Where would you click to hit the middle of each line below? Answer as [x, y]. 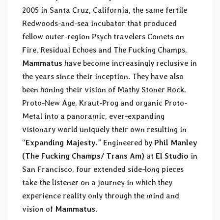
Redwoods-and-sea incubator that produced [99, 24]
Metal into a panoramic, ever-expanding [93, 116]
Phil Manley [176, 143]
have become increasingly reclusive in [131, 63]
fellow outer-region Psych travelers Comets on [103, 37]
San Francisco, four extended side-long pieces [103, 169]
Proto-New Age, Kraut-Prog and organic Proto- [105, 103]
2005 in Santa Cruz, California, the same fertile [105, 10]
